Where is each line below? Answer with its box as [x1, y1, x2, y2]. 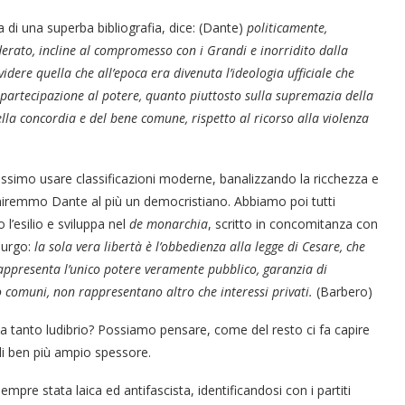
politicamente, [247, 19, 327, 37]
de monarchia [129, 215, 208, 233]
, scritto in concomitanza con [208, 215, 378, 233]
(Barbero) [316, 283, 372, 301]
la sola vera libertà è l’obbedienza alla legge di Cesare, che [34, 238, 365, 256]
